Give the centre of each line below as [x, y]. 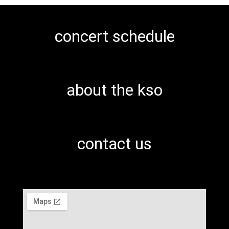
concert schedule [114, 37]
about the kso [114, 90]
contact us [114, 144]
